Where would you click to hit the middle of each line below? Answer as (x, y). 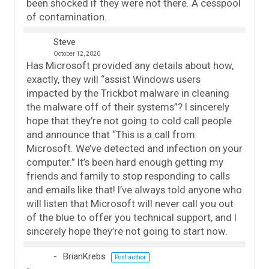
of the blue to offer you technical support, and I (131, 217)
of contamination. (67, 17)
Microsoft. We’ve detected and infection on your (134, 148)
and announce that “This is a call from (111, 134)
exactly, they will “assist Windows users (113, 79)
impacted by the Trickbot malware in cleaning (128, 93)
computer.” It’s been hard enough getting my (125, 162)
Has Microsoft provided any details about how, (130, 65)
